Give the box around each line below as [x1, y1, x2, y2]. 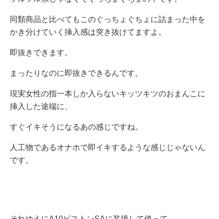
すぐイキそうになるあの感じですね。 [10, 122, 143, 131]
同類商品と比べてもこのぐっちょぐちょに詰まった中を [10, 15, 205, 23]
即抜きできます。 [10, 48, 72, 57]
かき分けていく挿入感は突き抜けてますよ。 [10, 27, 166, 36]
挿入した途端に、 [10, 102, 72, 110]
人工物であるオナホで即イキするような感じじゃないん [10, 143, 205, 152]
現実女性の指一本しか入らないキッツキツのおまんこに [10, 89, 205, 98]
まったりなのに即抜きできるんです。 [10, 68, 143, 77]
